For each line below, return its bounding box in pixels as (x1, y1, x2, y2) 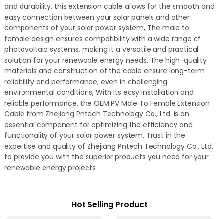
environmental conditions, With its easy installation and (4, 88, 194, 97)
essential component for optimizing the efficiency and (4, 120, 193, 130)
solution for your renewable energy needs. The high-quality (4, 55, 207, 65)
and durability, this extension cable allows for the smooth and (4, 1, 215, 11)
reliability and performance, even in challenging (4, 77, 167, 87)
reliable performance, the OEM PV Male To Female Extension (4, 98, 210, 108)
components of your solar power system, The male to (4, 23, 189, 33)
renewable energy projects (4, 163, 96, 173)
